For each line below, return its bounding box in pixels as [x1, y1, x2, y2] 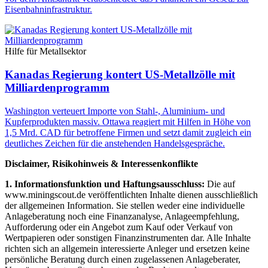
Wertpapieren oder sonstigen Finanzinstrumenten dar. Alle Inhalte [5, 232, 251, 243]
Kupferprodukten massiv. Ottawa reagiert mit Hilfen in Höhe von [5, 116, 251, 127]
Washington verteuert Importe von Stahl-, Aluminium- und [5, 105, 225, 116]
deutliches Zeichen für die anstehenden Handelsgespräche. [5, 138, 225, 148]
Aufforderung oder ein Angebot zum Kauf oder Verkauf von [5, 221, 233, 232]
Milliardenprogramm [5, 81, 109, 94]
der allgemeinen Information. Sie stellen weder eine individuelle [5, 200, 245, 211]
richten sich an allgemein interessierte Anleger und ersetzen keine [5, 243, 249, 254]
